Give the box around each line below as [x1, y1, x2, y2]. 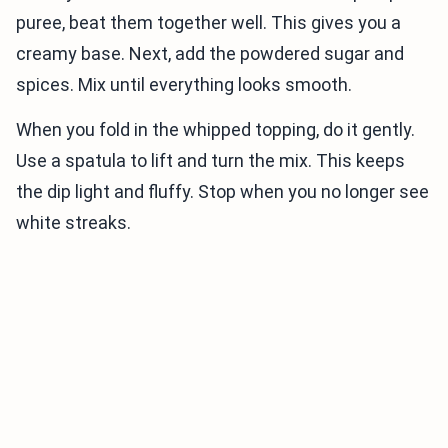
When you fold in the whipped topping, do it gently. [16, 118, 415, 140]
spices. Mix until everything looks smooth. [16, 73, 352, 95]
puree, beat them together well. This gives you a [16, 11, 401, 33]
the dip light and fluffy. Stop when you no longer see [16, 180, 429, 202]
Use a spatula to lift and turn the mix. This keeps [16, 149, 405, 171]
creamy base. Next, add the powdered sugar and [16, 42, 404, 64]
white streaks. [16, 211, 131, 233]
